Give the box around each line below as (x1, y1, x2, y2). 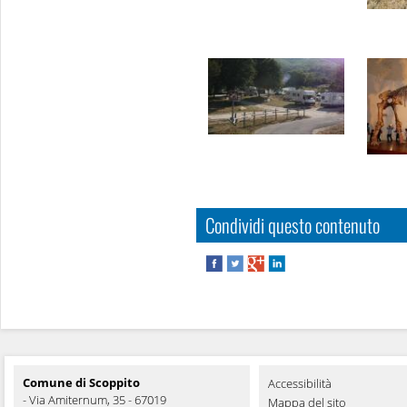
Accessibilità (268, 375, 332, 392)
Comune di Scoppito (23, 374, 140, 391)
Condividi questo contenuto (205, 211, 380, 239)
